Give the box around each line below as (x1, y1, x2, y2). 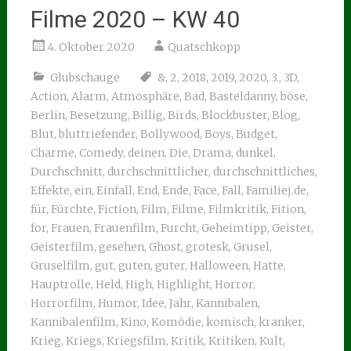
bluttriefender (58, 127, 136, 141)
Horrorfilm (30, 296, 93, 310)
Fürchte (50, 202, 93, 216)
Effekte (30, 183, 70, 197)
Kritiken (208, 334, 255, 348)
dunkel (235, 146, 273, 160)
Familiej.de (245, 183, 306, 197)
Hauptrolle (30, 277, 91, 291)
